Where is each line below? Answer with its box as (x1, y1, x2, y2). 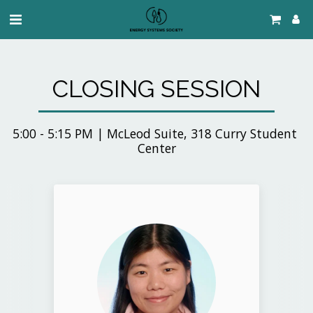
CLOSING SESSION (52, 75, 261, 103)
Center (137, 140, 176, 156)
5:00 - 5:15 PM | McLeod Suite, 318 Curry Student (13, 125, 297, 142)
